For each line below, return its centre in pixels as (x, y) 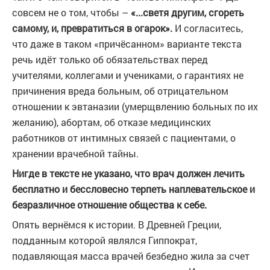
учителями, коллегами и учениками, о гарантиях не (128, 75)
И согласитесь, (208, 28)
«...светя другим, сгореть (187, 12)
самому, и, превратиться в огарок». (92, 28)
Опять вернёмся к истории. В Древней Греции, (117, 224)
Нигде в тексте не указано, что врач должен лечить (128, 173)
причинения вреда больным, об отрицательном (120, 91)
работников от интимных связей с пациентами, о (124, 138)
